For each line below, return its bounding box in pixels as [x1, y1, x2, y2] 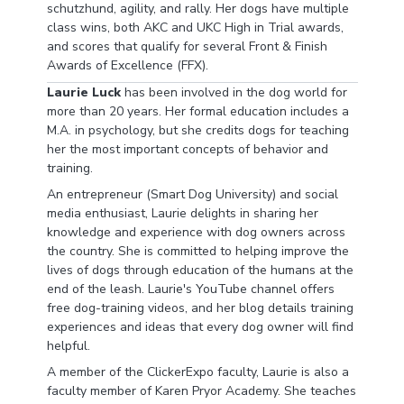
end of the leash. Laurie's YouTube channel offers [46, 280, 335, 298]
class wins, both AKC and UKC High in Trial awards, [46, 19, 344, 36]
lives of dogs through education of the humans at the [46, 262, 353, 279]
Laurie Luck [46, 84, 121, 101]
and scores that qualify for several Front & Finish [46, 38, 327, 55]
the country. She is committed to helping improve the [46, 243, 349, 260]
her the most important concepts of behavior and [46, 141, 328, 158]
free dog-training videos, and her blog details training [46, 299, 353, 317]
